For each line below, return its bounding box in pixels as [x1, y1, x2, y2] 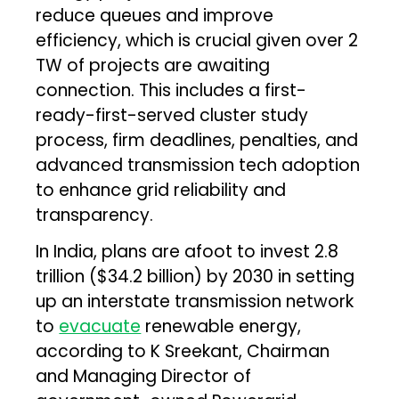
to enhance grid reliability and [36, 177, 287, 202]
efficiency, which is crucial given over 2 [36, 28, 359, 53]
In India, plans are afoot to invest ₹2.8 [36, 239, 339, 264]
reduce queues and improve [36, 3, 274, 28]
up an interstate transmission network [36, 289, 354, 313]
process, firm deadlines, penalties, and [36, 127, 359, 152]
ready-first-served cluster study [36, 102, 309, 127]
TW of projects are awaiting [36, 53, 271, 77]
